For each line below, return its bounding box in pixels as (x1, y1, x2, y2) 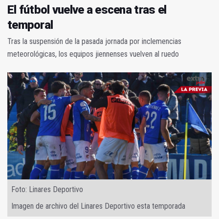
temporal (7, 18, 53, 32)
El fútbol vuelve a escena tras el (7, 3, 167, 17)
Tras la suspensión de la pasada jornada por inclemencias (7, 37, 181, 46)
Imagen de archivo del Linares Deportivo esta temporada (11, 201, 185, 211)
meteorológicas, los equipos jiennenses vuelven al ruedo (7, 49, 179, 59)
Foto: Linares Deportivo (11, 185, 83, 195)
